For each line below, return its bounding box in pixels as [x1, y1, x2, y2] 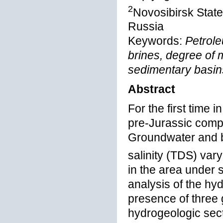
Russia [128, 20, 164, 33]
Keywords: [128, 35, 185, 48]
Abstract [128, 83, 175, 96]
